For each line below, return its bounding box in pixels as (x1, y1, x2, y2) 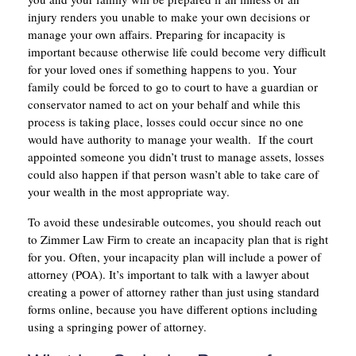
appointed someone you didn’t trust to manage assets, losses (28, 149, 324, 165)
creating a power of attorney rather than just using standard (28, 284, 319, 300)
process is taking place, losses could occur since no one (28, 114, 304, 130)
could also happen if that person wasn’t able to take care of (28, 166, 319, 183)
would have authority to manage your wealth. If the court (28, 131, 313, 148)
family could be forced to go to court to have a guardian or (28, 79, 318, 95)
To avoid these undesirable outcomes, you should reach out (28, 214, 321, 230)
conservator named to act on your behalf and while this (28, 96, 300, 113)
